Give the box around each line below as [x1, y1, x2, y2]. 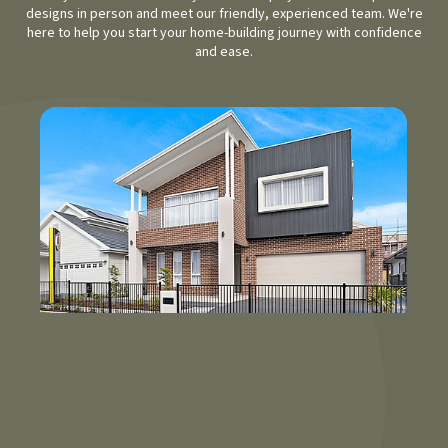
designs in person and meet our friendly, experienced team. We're [25, 4, 423, 25]
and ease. [195, 42, 253, 63]
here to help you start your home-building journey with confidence [26, 23, 422, 44]
